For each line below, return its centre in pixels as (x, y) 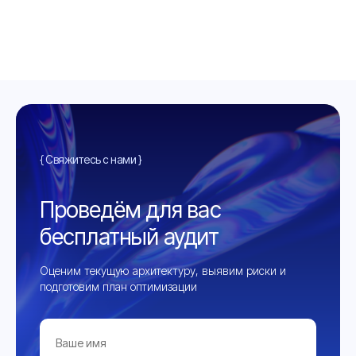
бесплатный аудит (129, 237)
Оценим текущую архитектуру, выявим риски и (163, 271)
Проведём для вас (130, 210)
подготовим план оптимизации (118, 286)
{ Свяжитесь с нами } (91, 159)
